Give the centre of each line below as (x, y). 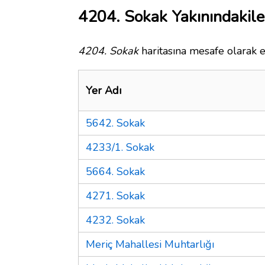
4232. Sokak (115, 220)
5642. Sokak (115, 123)
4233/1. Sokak (120, 147)
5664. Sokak (115, 171)
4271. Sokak (115, 195)
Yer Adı (104, 90)
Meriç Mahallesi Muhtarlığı (150, 244)
